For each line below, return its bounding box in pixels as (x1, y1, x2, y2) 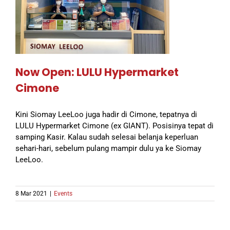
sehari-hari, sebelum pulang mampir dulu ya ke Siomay (15, 144, 201, 154)
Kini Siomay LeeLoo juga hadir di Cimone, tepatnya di (15, 110, 197, 120)
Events (54, 190, 72, 198)
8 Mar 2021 (15, 190, 47, 198)
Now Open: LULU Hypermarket (15, 65, 179, 80)
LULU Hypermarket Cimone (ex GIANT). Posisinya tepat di (15, 121, 214, 131)
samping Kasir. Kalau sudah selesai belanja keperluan (15, 132, 198, 142)
